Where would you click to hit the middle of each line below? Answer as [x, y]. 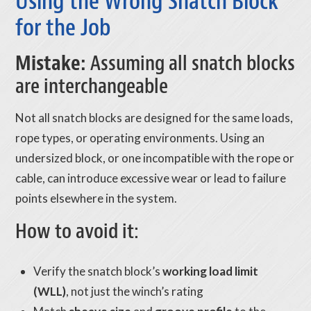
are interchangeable [92, 86]
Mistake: [51, 64]
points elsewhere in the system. [96, 199]
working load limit [210, 271]
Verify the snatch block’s [98, 271]
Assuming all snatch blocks [191, 64]
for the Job [64, 28]
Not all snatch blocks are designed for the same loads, [154, 118]
